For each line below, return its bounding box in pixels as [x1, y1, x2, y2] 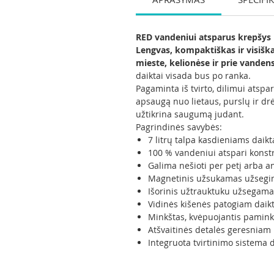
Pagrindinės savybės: [136, 120, 222, 133]
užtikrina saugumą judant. [136, 108, 244, 120]
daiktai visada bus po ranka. [136, 69, 251, 81]
